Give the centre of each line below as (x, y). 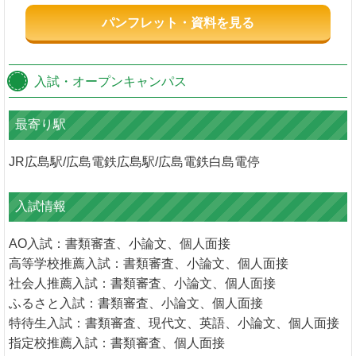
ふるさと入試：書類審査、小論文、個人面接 (136, 303)
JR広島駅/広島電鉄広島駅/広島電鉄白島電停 (134, 162)
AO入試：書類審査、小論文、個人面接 (120, 243)
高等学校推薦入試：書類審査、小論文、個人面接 (149, 263)
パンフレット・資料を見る (178, 22)
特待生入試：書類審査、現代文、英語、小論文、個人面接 (174, 323)
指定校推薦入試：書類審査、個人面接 (117, 342)
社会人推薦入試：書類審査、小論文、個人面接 (142, 283)
